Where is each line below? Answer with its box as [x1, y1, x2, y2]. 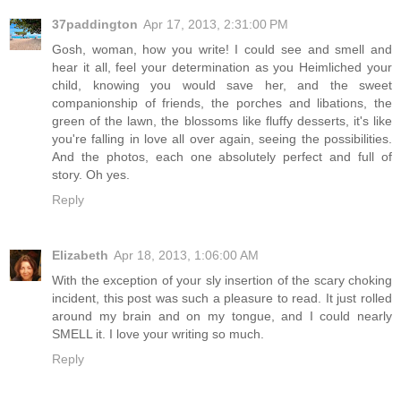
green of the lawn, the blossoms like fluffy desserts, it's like [52, 114, 392, 129]
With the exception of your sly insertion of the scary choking [52, 273, 392, 288]
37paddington [52, 17, 138, 32]
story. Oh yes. [52, 167, 130, 183]
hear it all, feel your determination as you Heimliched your [52, 60, 392, 75]
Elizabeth [52, 248, 108, 263]
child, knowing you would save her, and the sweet [52, 78, 392, 93]
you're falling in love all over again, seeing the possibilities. [52, 132, 392, 147]
